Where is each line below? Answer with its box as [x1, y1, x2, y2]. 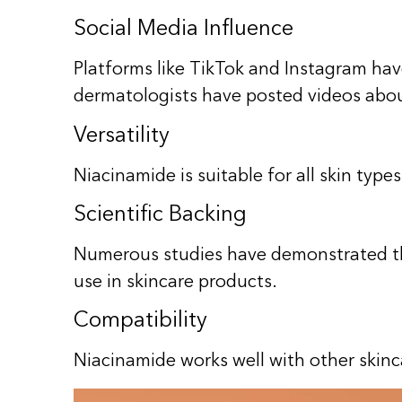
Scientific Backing [74, 204, 247, 226]
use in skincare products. [74, 273, 277, 292]
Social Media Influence [74, 19, 293, 41]
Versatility [74, 125, 170, 147]
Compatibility [74, 310, 207, 333]
